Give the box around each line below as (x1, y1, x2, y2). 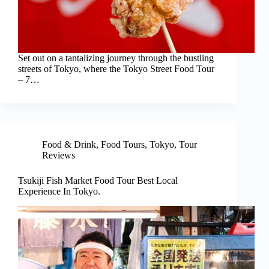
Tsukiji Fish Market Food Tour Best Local (18, 175, 178, 186)
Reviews (42, 150, 75, 161)
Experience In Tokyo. (18, 186, 100, 197)
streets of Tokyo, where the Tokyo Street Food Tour (18, 64, 214, 74)
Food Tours (101, 139, 145, 150)
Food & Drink (42, 139, 96, 150)
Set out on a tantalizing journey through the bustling (18, 53, 214, 64)
